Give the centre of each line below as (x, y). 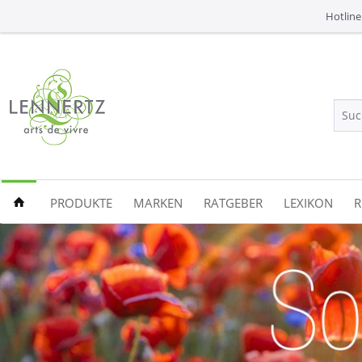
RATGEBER (233, 203)
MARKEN (158, 203)
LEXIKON (308, 203)
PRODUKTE (81, 203)
